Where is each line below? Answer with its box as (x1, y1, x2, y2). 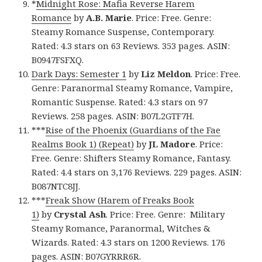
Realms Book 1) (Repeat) (32, 137, 135, 150)
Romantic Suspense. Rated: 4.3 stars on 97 (32, 95, 208, 108)
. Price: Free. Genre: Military (106, 208, 225, 220)
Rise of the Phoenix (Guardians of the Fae (46, 123, 221, 136)
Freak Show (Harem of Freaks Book (46, 194, 195, 206)
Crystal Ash (54, 208, 106, 220)
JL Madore (149, 137, 196, 150)
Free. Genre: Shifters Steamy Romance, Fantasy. (32, 151, 232, 164)
